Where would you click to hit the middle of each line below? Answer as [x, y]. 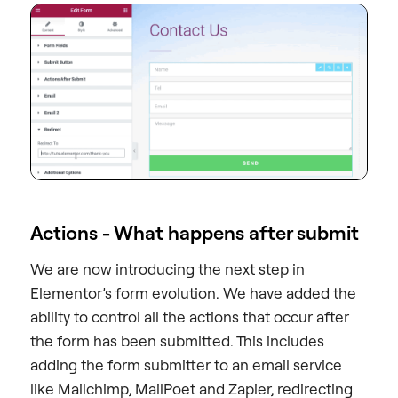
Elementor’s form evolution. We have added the [193, 293]
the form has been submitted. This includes [177, 341]
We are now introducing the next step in [167, 269]
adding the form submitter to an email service [186, 365]
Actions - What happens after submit [195, 233]
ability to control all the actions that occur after [190, 317]
